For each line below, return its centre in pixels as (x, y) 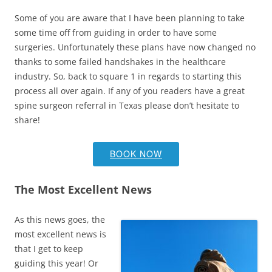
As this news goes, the (60, 219)
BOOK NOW (136, 154)
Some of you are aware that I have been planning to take (130, 18)
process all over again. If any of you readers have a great (130, 91)
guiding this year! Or (56, 263)
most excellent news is (60, 234)
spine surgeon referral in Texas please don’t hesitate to (127, 105)
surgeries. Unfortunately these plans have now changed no (135, 47)
